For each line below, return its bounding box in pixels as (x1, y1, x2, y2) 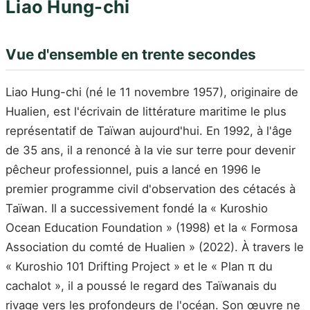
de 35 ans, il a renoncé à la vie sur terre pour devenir (6, 143, 295, 157)
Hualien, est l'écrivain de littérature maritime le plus (6, 104, 286, 118)
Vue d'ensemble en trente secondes (6, 46, 256, 64)
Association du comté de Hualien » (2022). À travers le (6, 239, 304, 254)
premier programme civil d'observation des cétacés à (6, 181, 295, 196)
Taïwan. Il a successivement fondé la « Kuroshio (6, 201, 268, 215)
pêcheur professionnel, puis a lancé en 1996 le (6, 162, 261, 176)
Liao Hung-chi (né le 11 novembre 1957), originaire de (6, 84, 298, 99)
